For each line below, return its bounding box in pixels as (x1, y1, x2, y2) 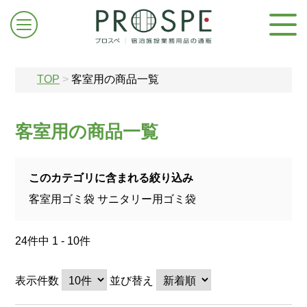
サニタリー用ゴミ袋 (97, 193, 196, 205)
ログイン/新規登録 (125, 153, 199, 164)
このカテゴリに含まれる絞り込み (29, 172, 193, 184)
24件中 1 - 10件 (15, 235, 90, 247)
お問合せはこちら (125, 196, 203, 207)
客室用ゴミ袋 (29, 193, 95, 205)
